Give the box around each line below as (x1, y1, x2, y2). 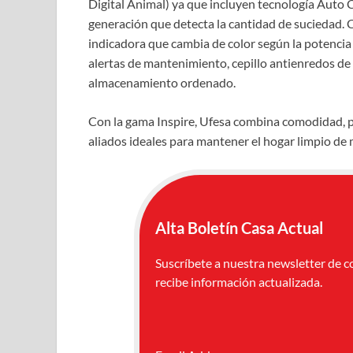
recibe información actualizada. (154, 273, 322, 289)
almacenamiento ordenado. (88, 74, 236, 90)
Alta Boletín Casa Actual (154, 217, 323, 237)
